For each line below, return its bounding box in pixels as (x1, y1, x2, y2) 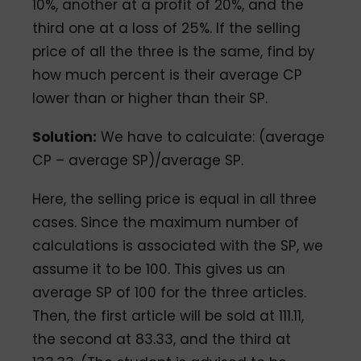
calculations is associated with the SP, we (32, 235, 324, 255)
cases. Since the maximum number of (32, 212, 300, 232)
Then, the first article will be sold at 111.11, (32, 305, 305, 326)
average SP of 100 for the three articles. (32, 282, 307, 302)
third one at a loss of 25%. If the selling (32, 19, 301, 39)
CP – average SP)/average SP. (32, 150, 244, 170)
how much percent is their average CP (32, 65, 303, 85)
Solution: (32, 127, 98, 147)
